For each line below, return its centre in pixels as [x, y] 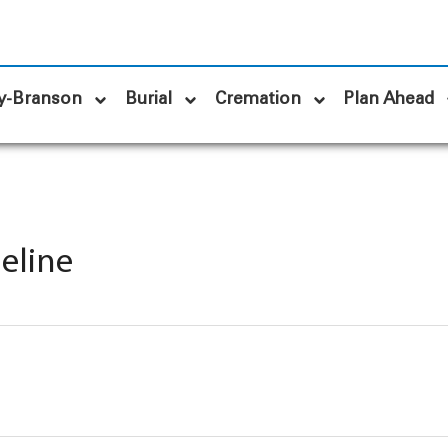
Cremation [258, 99]
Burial [149, 99]
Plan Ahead [389, 99]
